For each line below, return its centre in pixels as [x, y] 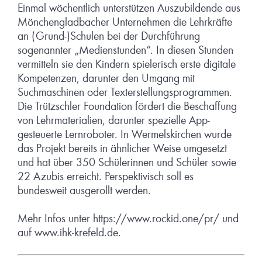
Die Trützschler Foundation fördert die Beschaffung [127, 107]
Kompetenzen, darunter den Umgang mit [106, 79]
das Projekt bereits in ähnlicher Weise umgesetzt [122, 149]
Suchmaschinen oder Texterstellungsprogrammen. [125, 93]
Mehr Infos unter [55, 219]
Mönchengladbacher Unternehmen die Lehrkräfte [125, 23]
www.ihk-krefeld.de [76, 233]
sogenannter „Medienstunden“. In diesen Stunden [125, 51]
